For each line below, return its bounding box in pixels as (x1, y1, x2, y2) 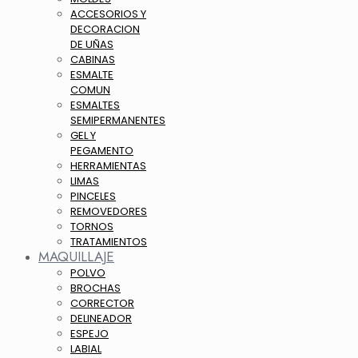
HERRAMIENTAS (70, 158, 146, 173)
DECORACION (70, 22, 140, 37)
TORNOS (70, 219, 113, 234)
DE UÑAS (70, 37, 113, 52)
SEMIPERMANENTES (70, 113, 165, 128)
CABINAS (70, 52, 115, 67)
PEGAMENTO (70, 143, 133, 158)
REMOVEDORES (70, 204, 147, 219)
